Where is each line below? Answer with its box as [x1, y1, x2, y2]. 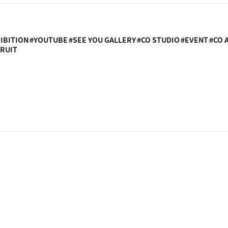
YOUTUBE [33, 37, 68, 44]
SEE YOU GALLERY [72, 37, 136, 44]
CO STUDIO [140, 37, 180, 44]
